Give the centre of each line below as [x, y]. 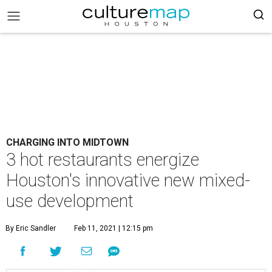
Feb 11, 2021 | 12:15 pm [114, 228]
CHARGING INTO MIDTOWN [67, 142]
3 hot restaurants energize [103, 160]
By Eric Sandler [31, 228]
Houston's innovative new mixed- [128, 180]
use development [70, 201]
